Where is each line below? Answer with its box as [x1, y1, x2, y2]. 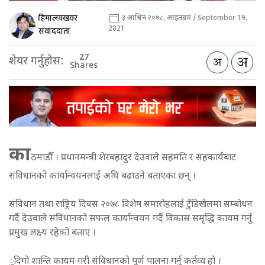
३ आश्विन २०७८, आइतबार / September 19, [119, 14, 247, 24]
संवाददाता [38, 24, 70, 38]
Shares [70, 60, 98, 72]
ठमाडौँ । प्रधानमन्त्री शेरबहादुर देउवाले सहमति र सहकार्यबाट [31, 151, 236, 164]
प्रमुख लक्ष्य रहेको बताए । [9, 227, 96, 240]
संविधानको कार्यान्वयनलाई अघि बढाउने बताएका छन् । [9, 170, 196, 183]
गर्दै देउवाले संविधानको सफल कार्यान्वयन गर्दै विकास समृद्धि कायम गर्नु [9, 212, 252, 225]
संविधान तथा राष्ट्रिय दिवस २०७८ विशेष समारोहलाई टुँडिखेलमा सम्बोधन [9, 198, 253, 211]
